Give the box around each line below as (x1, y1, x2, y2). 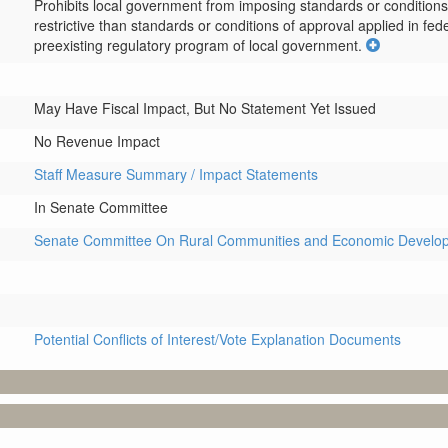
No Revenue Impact (34, 131, 160, 151)
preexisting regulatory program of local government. (34, 35, 362, 55)
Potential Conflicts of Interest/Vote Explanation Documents (34, 329, 401, 349)
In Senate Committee (34, 197, 168, 217)
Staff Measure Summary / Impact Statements (34, 164, 318, 184)
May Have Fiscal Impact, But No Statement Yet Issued (34, 98, 376, 118)
